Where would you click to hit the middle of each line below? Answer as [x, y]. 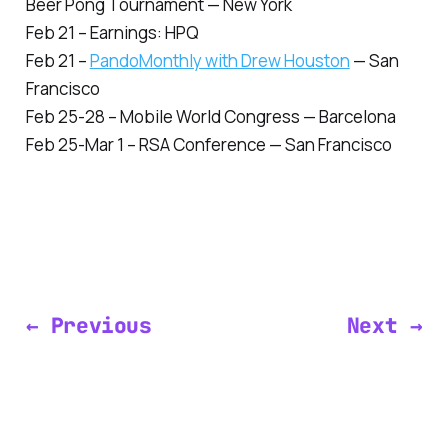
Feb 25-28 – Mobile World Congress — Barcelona [210, 116]
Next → [384, 324]
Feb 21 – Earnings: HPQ [112, 32]
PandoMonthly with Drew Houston [219, 60]
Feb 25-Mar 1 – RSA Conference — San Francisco [208, 144]
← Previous [88, 324]
